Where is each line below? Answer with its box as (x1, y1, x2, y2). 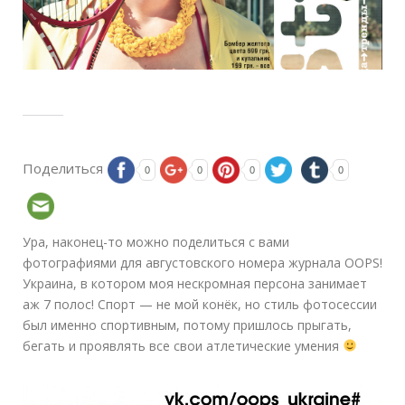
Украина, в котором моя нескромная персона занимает (23, 274, 367, 292)
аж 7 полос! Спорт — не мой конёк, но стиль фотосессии (23, 295, 377, 313)
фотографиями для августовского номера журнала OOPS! (23, 253, 382, 271)
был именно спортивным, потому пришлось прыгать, (23, 316, 352, 334)
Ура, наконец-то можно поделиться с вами (23, 232, 289, 250)
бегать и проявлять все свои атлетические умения (23, 336, 343, 354)
